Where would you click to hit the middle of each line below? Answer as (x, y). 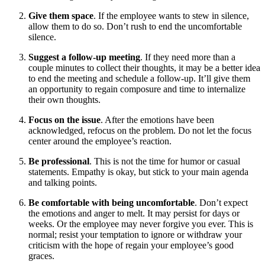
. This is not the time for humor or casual (165, 161)
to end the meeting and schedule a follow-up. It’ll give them (139, 79)
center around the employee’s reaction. (100, 141)
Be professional (59, 161)
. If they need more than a (188, 57)
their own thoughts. (64, 100)
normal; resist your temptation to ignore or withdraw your (135, 235)
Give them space (61, 16)
